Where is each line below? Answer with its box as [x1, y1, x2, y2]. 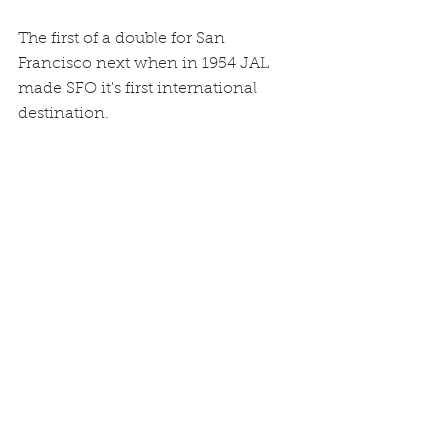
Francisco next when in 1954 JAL [18, 56, 273, 73]
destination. [18, 106, 109, 123]
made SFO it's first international [18, 81, 261, 98]
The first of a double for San [18, 31, 229, 48]
